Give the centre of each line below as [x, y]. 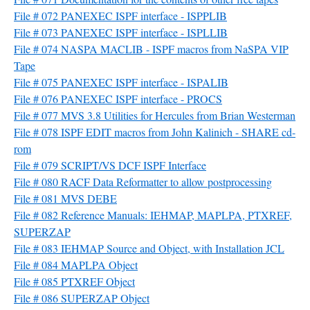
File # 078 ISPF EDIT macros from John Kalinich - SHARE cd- [155, 132]
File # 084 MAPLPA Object [76, 265]
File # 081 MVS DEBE [65, 198]
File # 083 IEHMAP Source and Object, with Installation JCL [149, 248]
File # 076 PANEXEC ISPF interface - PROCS [118, 99]
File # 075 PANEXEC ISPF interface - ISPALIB [121, 82]
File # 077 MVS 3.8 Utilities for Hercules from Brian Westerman [155, 115]
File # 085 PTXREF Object [74, 281]
